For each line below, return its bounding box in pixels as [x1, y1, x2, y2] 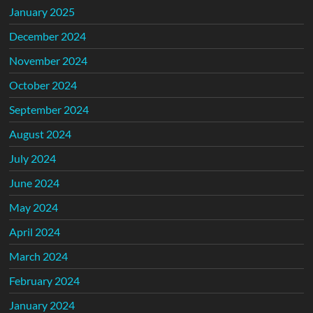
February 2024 [9, 274, 80, 288]
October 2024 [9, 78, 78, 92]
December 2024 [9, 29, 87, 43]
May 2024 [9, 201, 59, 214]
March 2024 [9, 249, 68, 263]
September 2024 [9, 103, 89, 117]
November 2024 [9, 54, 88, 68]
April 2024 [9, 225, 61, 239]
